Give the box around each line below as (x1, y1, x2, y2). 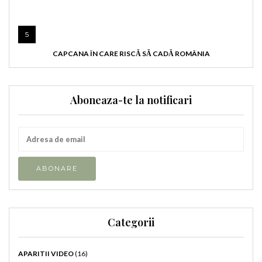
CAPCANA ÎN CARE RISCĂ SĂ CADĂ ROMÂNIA (52, 49, 210, 58)
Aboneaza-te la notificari (70, 93, 192, 108)
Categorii (108, 215, 154, 229)
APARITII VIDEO (18, 249, 74, 258)
